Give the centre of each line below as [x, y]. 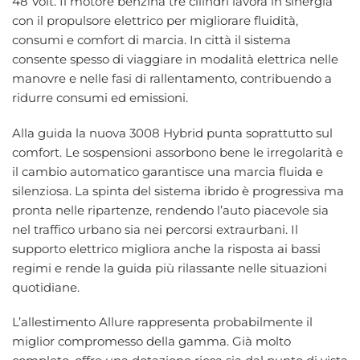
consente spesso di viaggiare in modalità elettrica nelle [175, 59]
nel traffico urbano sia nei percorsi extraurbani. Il [155, 229]
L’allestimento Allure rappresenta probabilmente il [162, 322]
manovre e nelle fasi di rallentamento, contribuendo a [172, 79]
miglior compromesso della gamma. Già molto [151, 342]
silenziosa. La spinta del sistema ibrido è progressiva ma [178, 190]
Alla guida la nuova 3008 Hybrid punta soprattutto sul [172, 133]
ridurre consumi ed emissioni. [100, 98]
